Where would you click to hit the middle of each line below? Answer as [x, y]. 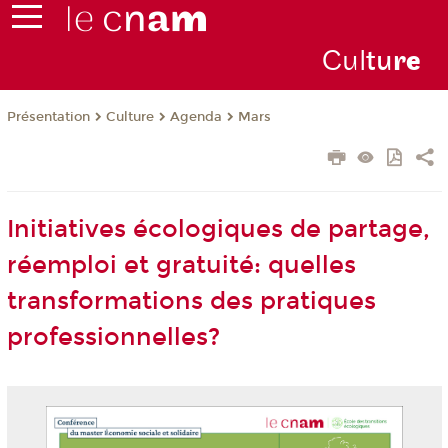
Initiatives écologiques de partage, [218, 229]
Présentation [48, 117]
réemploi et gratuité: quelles [181, 265]
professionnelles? [113, 337]
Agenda [195, 117]
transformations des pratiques [191, 301]
